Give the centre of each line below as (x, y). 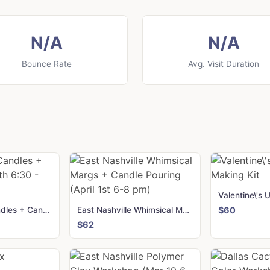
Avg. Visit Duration (224, 64)
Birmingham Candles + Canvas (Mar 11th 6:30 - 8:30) (46, 210)
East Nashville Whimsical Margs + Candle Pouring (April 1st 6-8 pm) (186, 210)
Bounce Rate (46, 64)
